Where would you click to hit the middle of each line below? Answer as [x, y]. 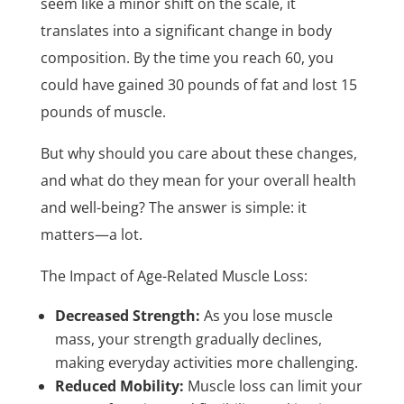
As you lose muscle [268, 315]
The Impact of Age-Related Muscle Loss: [174, 275]
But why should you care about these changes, [198, 153]
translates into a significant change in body [186, 30]
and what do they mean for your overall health [198, 180]
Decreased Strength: [127, 315]
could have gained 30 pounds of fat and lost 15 [198, 84]
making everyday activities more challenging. [206, 362]
